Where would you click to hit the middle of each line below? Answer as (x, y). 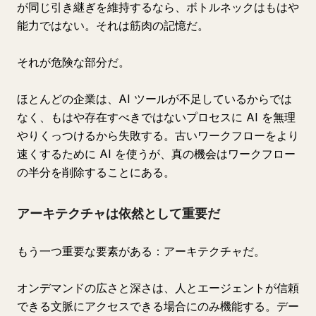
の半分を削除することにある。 (96, 172)
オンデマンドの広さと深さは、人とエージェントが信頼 (158, 288)
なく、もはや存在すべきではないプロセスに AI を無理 (156, 117)
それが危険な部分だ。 (73, 62)
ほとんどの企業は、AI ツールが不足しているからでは (154, 99)
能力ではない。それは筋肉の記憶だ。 (113, 25)
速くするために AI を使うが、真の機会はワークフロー (156, 154)
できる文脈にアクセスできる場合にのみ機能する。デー (158, 306)
